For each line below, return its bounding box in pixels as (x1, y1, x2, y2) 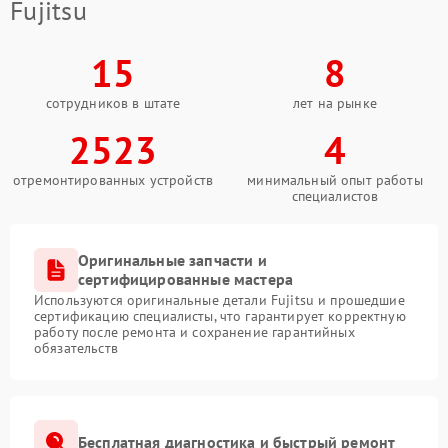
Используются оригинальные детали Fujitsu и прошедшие (34, 291, 405, 309)
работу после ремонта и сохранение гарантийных (34, 323, 355, 341)
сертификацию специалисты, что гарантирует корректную (34, 307, 406, 325)
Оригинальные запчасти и (78, 250, 267, 270)
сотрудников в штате (45, 94, 181, 112)
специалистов (291, 187, 379, 205)
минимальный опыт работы (247, 171, 423, 189)
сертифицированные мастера (78, 269, 294, 289)
